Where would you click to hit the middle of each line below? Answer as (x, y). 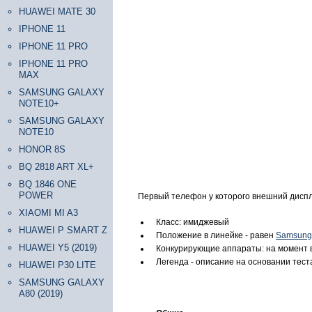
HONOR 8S (42, 149)
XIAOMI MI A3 (48, 213)
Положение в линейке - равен (216, 235)
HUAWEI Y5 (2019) (58, 248)
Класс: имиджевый (193, 222)
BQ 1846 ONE (48, 184)
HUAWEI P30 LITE (57, 265)
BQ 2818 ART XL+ (56, 167)
